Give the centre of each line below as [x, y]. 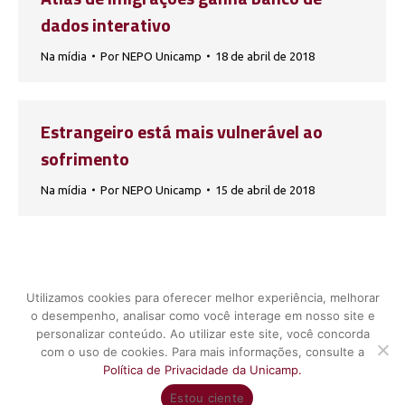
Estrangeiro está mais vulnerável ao [182, 132]
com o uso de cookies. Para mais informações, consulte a [202, 352]
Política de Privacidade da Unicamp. [202, 370]
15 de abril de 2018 [265, 190]
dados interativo [106, 25]
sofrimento [85, 159]
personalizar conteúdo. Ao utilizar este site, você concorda [202, 334]
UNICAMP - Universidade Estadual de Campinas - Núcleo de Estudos [202, 392]
